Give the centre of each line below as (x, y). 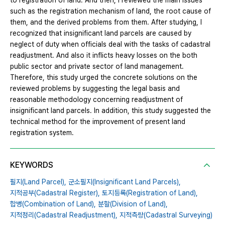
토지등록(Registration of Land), (150, 193)
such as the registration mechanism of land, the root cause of (110, 11)
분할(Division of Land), (133, 204)
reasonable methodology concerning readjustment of (96, 100)
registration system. (42, 133)
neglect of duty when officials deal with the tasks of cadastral (110, 44)
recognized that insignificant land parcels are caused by (101, 33)
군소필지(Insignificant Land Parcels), (125, 182)
